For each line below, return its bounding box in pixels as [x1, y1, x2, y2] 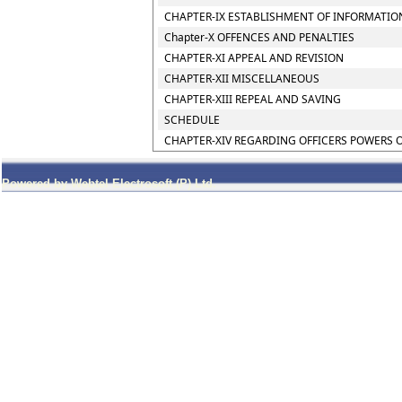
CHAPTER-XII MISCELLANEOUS [164, 71, 319, 86]
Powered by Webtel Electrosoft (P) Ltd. [2, 177, 216, 190]
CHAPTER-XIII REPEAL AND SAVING [164, 92, 341, 107]
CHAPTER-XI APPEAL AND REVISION [164, 50, 344, 66]
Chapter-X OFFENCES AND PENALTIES [164, 30, 354, 45]
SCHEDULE [164, 112, 220, 127]
